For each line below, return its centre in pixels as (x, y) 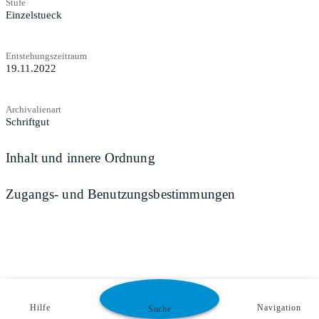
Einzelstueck (34, 15)
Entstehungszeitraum (46, 56)
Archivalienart (33, 109)
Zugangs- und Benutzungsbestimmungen (121, 194)
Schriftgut (27, 121)
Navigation (279, 308)
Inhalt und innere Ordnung (80, 157)
